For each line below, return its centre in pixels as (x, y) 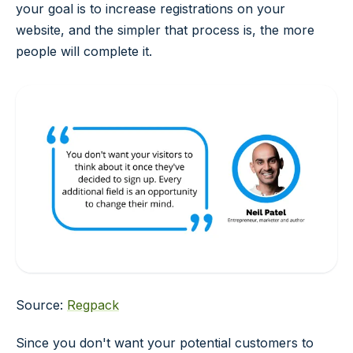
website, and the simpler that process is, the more (165, 30)
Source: (41, 305)
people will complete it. (84, 51)
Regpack (93, 305)
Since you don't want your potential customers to (165, 343)
